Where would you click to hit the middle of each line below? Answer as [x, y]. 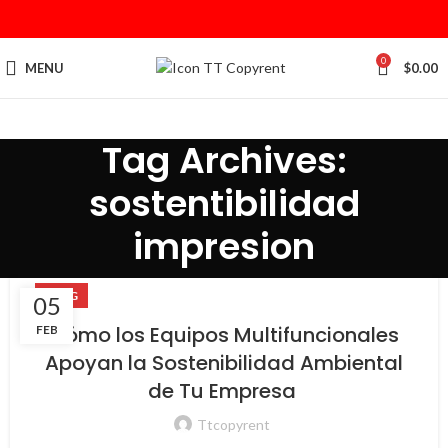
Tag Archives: [224, 160]
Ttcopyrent [233, 424]
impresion [224, 246]
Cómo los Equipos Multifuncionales [224, 335]
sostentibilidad [224, 203]
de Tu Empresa [224, 391]
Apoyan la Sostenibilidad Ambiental [224, 363]
